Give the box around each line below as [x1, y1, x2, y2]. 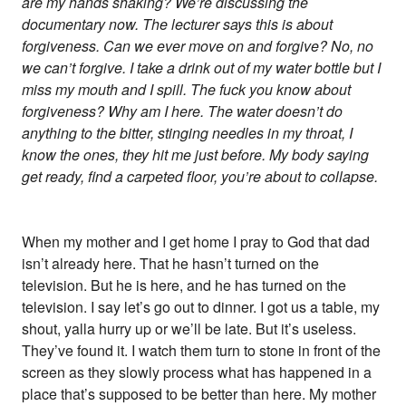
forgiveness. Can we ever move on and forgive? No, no [22, 35, 373, 56]
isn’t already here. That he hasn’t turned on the [22, 253, 319, 274]
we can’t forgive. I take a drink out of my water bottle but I [22, 57, 381, 78]
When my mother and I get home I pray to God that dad [22, 231, 370, 252]
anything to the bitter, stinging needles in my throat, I [22, 122, 353, 143]
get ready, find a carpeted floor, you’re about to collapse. [22, 166, 378, 187]
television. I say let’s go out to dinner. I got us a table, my [22, 296, 380, 317]
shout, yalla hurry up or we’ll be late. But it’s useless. [22, 318, 356, 339]
